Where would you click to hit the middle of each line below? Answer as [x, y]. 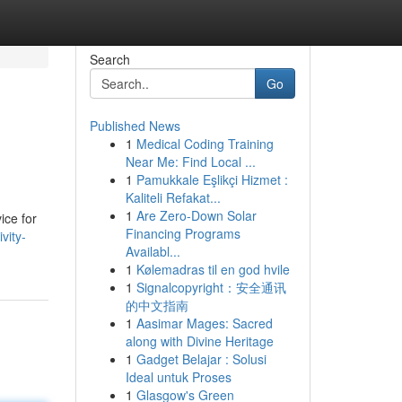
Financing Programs [183, 233]
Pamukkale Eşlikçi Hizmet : [212, 179]
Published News [135, 126]
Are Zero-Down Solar [196, 215]
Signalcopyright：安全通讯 [211, 287]
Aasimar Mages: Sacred [204, 323]
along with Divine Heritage [199, 341]
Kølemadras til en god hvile [213, 269]
